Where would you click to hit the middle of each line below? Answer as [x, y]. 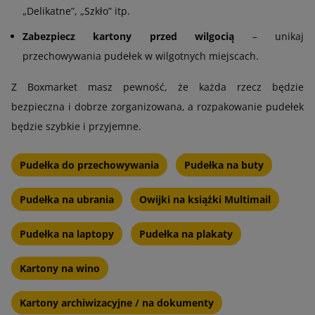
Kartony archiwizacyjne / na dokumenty [117, 302]
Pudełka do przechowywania [89, 165]
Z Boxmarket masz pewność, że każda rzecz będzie [157, 86]
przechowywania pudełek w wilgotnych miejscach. [141, 56]
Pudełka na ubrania [67, 199]
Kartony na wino [60, 268]
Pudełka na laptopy [67, 233]
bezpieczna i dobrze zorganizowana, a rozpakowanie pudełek [157, 106]
